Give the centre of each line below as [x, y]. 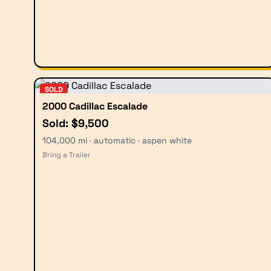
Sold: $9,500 [76, 123]
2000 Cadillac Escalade [95, 106]
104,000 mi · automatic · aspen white [117, 140]
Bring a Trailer [67, 155]
